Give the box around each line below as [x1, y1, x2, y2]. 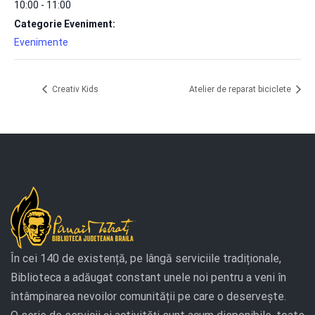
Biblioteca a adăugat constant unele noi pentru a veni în [11, 271, 286, 285]
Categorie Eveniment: [14, 18, 115, 30]
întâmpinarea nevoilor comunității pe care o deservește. [11, 290, 286, 304]
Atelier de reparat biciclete [189, 84, 293, 95]
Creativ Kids [50, 84, 98, 95]
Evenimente [14, 37, 68, 48]
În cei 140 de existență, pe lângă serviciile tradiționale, [11, 252, 281, 266]
